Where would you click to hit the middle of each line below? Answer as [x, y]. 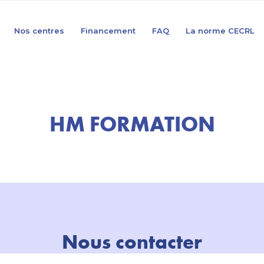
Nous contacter [132, 242]
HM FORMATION [132, 124]
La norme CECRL [220, 31]
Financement [108, 31]
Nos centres [39, 31]
